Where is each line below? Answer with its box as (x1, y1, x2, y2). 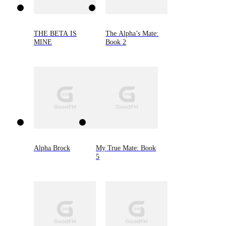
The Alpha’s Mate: (105, 29, 159, 37)
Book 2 (105, 37, 127, 46)
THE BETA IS (34, 29, 77, 37)
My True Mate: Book (96, 144, 156, 152)
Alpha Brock (34, 144, 71, 152)
